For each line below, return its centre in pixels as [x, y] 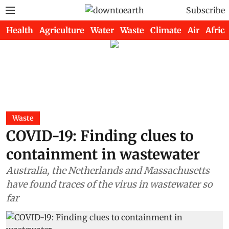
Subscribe [205, 10]
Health [20, 30]
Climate [166, 30]
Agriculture [62, 30]
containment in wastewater [103, 154]
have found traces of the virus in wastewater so [109, 184]
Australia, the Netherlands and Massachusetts [108, 170]
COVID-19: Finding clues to [100, 136]
